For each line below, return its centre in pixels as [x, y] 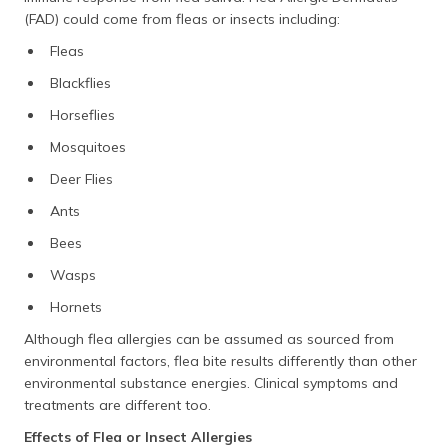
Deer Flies [81, 179]
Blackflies [80, 83]
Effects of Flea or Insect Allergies [138, 437]
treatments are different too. [117, 405]
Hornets [76, 307]
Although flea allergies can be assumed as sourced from [209, 339]
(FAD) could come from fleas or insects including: [182, 19]
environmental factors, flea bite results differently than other [220, 361]
